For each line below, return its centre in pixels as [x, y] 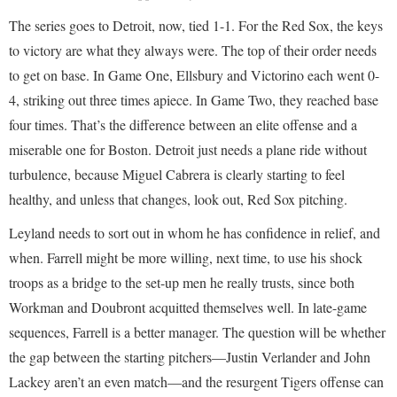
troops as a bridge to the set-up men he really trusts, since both [182, 282]
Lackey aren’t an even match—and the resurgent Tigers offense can [196, 381]
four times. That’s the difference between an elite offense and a [183, 125]
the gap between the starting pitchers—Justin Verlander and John [190, 357]
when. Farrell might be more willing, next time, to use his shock [186, 257]
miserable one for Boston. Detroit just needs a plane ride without [188, 149]
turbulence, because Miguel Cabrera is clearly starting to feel [177, 174]
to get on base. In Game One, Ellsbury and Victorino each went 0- [194, 75]
